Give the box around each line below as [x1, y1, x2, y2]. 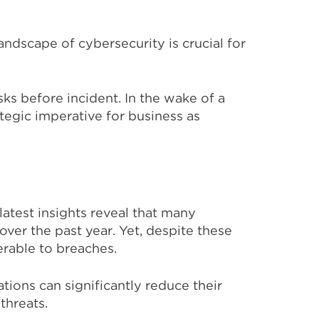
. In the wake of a [118, 90, 225, 106]
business [128, 108, 183, 124]
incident [67, 90, 118, 106]
